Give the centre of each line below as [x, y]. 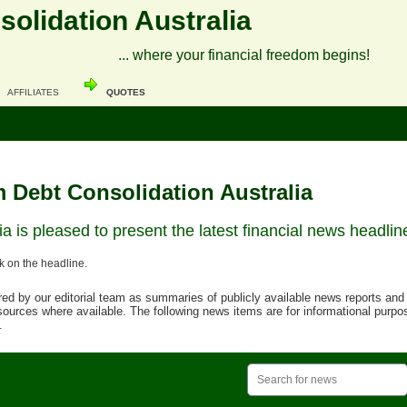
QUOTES [126, 92]
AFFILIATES [33, 92]
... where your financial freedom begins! [243, 55]
